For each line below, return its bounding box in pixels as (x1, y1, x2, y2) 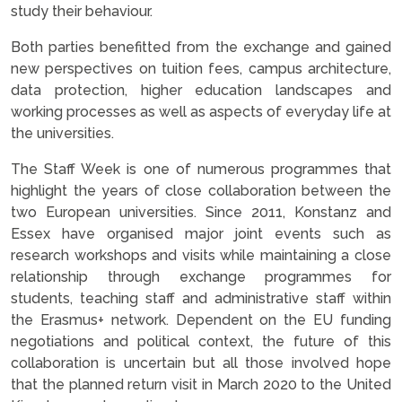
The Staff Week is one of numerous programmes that (11, 160, 391, 178)
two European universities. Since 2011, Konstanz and (11, 203, 391, 221)
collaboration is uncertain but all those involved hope (11, 354, 391, 371)
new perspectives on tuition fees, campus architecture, (11, 59, 391, 77)
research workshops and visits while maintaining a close (11, 246, 391, 264)
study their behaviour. (11, 2, 153, 20)
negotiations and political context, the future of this (11, 332, 391, 350)
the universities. (11, 124, 114, 142)
